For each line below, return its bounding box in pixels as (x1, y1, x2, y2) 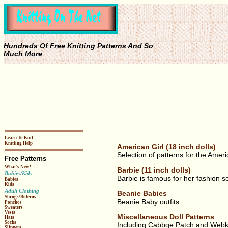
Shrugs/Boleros (4, 194, 36, 199)
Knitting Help (4, 140, 33, 146)
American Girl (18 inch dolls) (117, 142, 216, 151)
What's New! (4, 164, 31, 169)
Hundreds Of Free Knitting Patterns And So (3, 42, 153, 50)
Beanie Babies (117, 189, 167, 197)
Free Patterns (4, 154, 46, 162)
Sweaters (4, 204, 23, 210)
